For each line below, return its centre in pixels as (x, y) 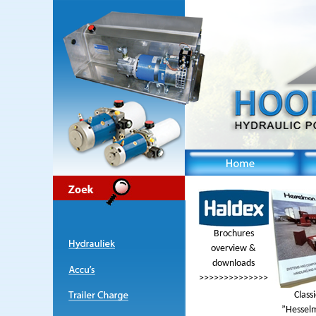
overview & (233, 249)
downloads (233, 263)
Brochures (233, 234)
